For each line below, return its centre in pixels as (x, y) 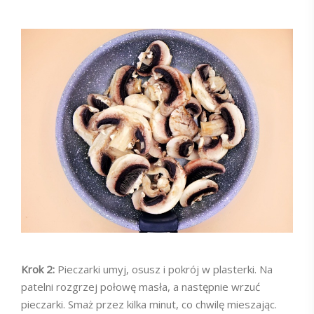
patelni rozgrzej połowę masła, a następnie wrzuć (141, 287)
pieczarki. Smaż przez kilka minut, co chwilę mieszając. (149, 305)
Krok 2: (39, 269)
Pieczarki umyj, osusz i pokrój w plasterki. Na (165, 269)
